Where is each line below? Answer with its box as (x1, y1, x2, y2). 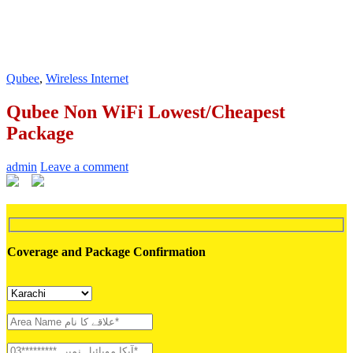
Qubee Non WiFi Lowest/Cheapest (6, 101, 285, 122)
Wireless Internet (46, 71, 128, 85)
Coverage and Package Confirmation (7, 245, 206, 259)
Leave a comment (40, 159, 128, 173)
